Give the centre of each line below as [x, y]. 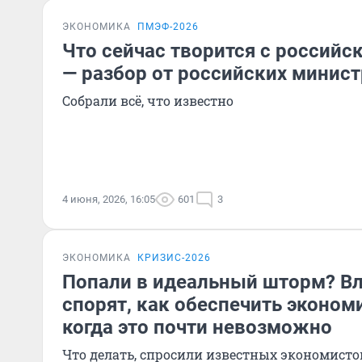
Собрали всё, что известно [148, 101]
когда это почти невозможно [197, 327]
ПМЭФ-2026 [168, 27]
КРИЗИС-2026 [174, 258]
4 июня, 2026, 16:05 [109, 199]
